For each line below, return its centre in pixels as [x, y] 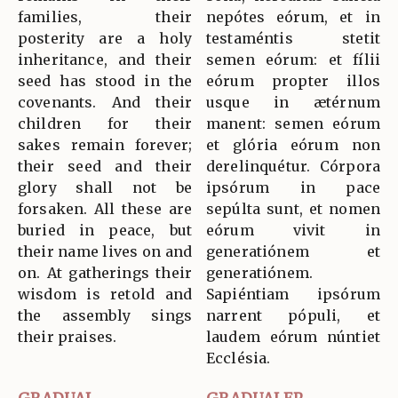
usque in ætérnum [293, 102]
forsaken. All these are [105, 208]
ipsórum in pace [293, 187]
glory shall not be [105, 187]
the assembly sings [105, 315]
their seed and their [105, 166]
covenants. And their [105, 102]
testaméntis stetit [293, 38]
